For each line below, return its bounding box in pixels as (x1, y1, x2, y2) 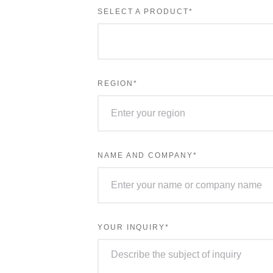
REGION (97, 79, 133, 88)
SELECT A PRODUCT (97, 7, 189, 16)
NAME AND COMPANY (97, 151, 193, 160)
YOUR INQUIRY (97, 223, 166, 232)
